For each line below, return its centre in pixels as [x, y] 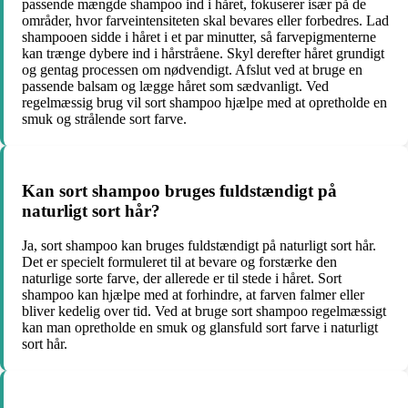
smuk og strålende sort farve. [104, 118]
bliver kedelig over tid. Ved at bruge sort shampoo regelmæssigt [204, 311]
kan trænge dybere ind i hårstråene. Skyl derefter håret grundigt [203, 53]
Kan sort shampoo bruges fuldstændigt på [179, 190]
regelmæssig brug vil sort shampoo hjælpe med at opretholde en [204, 102]
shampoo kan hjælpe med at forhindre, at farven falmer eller [193, 295]
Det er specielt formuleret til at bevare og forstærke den [179, 262]
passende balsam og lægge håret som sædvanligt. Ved [175, 86]
